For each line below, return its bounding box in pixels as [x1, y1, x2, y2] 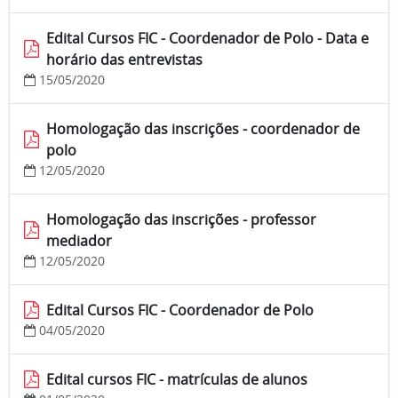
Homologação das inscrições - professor [46, 210, 316, 230]
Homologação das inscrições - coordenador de [46, 119, 360, 139]
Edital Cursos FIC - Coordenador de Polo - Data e [46, 28, 369, 49]
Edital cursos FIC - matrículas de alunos [46, 370, 307, 390]
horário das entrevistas [46, 50, 203, 70]
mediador [46, 231, 112, 251]
